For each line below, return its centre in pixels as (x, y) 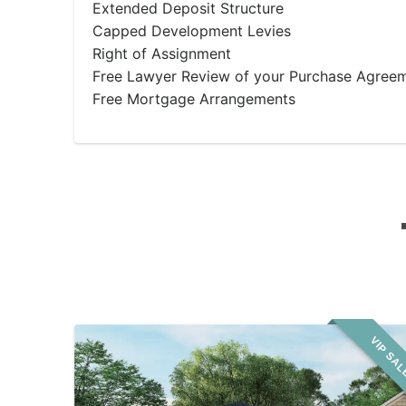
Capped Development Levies (192, 31)
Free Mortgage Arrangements (194, 99)
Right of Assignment (162, 53)
